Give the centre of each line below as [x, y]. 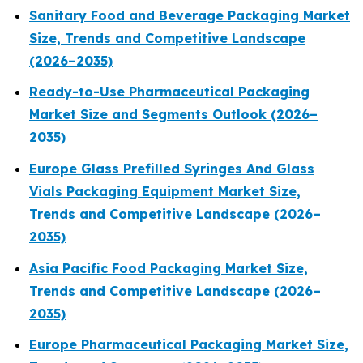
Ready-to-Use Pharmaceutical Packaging [169, 92]
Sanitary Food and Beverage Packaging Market [190, 15]
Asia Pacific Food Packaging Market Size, [169, 268]
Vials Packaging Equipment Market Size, [165, 191]
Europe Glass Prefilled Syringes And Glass [172, 168]
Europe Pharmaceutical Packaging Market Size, [189, 345]
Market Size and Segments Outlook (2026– [173, 115]
